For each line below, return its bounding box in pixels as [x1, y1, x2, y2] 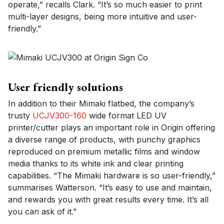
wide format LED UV [86, 110, 166, 120]
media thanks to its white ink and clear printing [8, 158, 183, 168]
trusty [8, 110, 32, 120]
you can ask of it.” [8, 206, 76, 216]
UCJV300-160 [32, 110, 86, 120]
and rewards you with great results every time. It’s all [8, 194, 208, 204]
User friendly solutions [8, 78, 123, 94]
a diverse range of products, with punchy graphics [8, 134, 200, 144]
